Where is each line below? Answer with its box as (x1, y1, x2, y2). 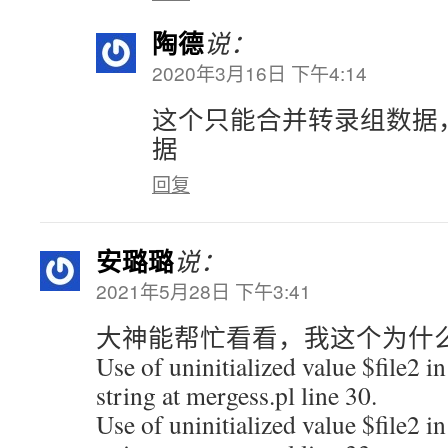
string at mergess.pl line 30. (96, 378, 377, 412)
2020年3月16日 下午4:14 (152, 59, 367, 86)
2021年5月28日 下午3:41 (96, 277, 311, 304)
